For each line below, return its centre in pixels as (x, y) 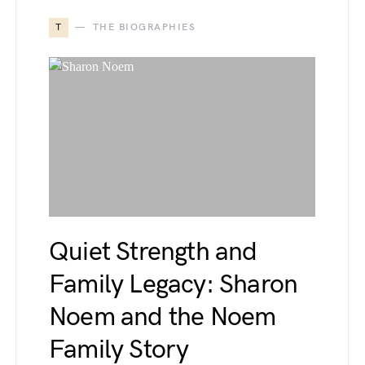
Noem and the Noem (163, 317)
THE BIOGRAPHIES (144, 27)
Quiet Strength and (153, 252)
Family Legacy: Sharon (174, 285)
